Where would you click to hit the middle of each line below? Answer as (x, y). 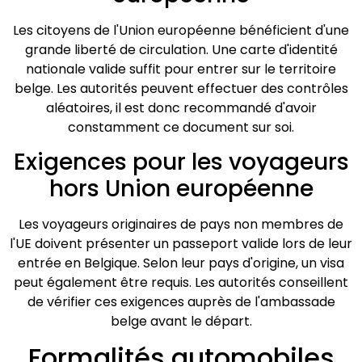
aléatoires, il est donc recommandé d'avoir (181, 107)
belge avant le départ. (181, 321)
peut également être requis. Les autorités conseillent (181, 282)
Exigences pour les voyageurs (181, 162)
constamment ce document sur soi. (181, 127)
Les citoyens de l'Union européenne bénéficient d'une (181, 30)
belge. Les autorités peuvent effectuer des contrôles (181, 88)
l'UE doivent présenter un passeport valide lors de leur (181, 243)
